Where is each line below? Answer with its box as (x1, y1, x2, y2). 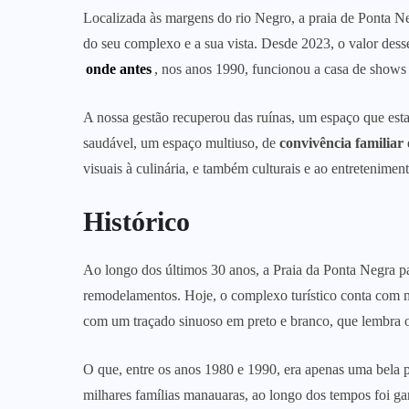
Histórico (83, 206, 190, 237)
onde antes (86, 61, 152, 78)
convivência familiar (279, 135, 404, 152)
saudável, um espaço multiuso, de (83, 135, 279, 152)
